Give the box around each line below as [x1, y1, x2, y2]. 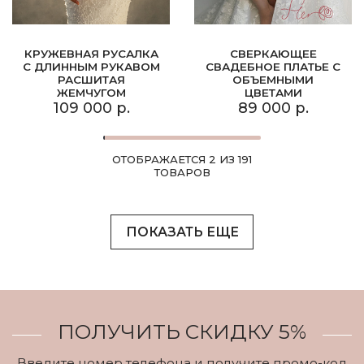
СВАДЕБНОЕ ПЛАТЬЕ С [206, 60, 340, 74]
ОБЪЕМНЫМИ [232, 73, 314, 87]
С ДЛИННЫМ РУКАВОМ [22, 60, 160, 74]
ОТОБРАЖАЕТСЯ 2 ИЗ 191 [112, 153, 252, 167]
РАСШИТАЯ [57, 73, 125, 87]
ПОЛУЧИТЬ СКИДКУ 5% [58, 319, 306, 344]
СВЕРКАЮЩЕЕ [229, 47, 317, 61]
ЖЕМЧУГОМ [56, 86, 126, 100]
